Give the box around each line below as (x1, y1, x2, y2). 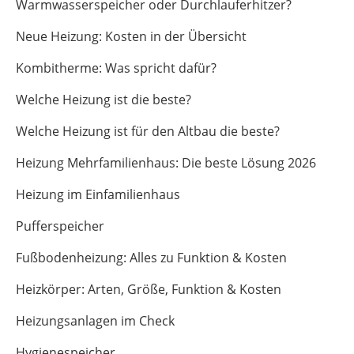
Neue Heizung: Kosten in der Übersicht (16, 28, 247, 46)
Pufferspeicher (16, 217, 104, 235)
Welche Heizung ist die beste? (16, 91, 191, 109)
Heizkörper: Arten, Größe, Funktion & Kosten (16, 281, 281, 299)
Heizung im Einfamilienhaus (16, 186, 180, 204)
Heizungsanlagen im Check (16, 312, 175, 330)
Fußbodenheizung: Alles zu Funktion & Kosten (16, 249, 287, 267)
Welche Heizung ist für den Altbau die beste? (16, 122, 280, 141)
